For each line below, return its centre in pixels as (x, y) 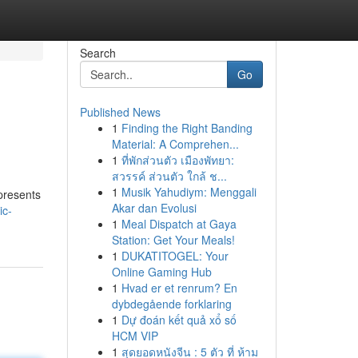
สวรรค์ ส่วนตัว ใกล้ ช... (169, 176)
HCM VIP (135, 336)
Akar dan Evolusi (154, 208)
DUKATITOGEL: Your (175, 256)
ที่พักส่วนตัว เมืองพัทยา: (177, 160)
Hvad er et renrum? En (179, 288)
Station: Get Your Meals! (173, 240)
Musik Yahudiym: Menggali (189, 192)
